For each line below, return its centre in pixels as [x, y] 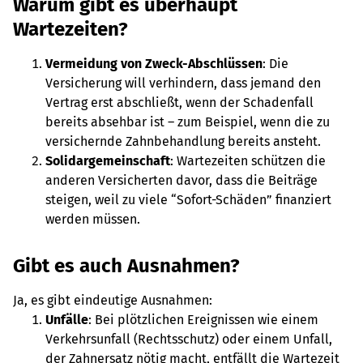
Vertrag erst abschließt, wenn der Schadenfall [179, 102]
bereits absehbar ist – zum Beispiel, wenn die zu [188, 122]
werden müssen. [94, 219]
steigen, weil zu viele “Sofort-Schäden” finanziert [188, 200]
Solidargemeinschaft [108, 161]
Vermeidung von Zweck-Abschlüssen [154, 64]
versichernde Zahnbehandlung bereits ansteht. [183, 141]
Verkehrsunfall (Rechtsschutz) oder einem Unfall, [189, 339]
